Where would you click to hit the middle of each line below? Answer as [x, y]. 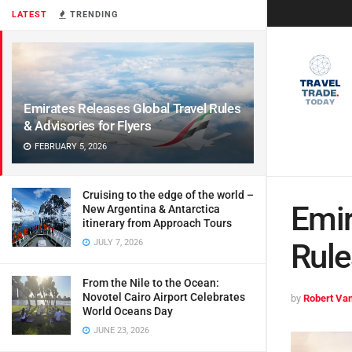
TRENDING [93, 15]
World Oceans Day [128, 311]
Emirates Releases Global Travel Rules [132, 108]
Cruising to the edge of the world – [168, 195]
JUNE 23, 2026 [120, 330]
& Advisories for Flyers [88, 126]
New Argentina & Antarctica [151, 209]
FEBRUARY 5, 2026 [70, 147]
